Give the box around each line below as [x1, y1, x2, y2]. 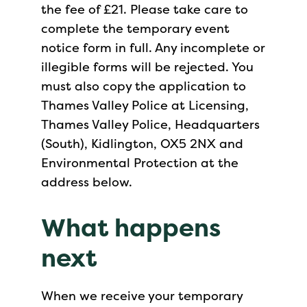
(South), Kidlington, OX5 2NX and [41, 135, 243, 152]
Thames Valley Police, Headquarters [41, 116, 260, 133]
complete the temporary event [41, 20, 230, 37]
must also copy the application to [41, 77, 246, 95]
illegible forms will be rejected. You [41, 58, 254, 75]
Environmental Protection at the [41, 154, 238, 171]
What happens [41, 210, 221, 245]
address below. [41, 173, 132, 191]
